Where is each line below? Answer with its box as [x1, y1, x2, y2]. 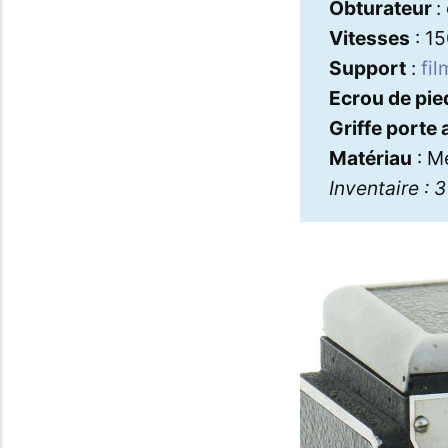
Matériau [328, 146, 412, 170]
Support [328, 56, 406, 80]
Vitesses [328, 26, 410, 50]
